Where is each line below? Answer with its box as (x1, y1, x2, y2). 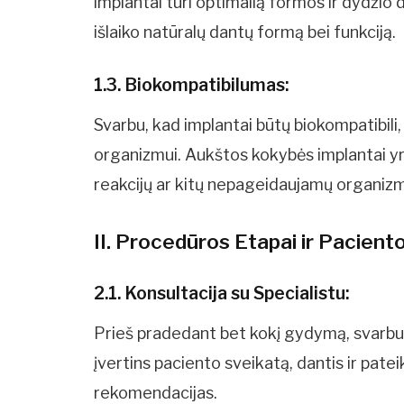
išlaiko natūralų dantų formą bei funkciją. (94, 23, 397, 41)
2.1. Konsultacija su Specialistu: (94, 281, 350, 304)
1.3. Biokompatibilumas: (94, 73, 289, 96)
